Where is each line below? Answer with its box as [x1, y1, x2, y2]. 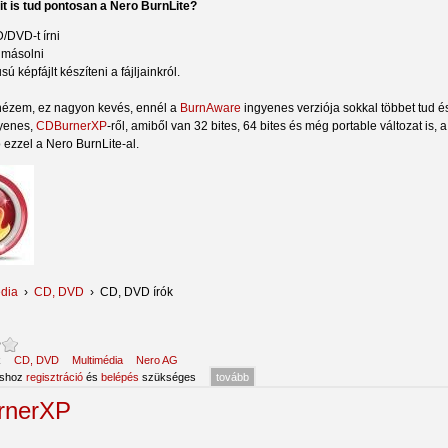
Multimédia [72, 353, 123, 366]
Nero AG [136, 353, 178, 366]
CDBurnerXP [36, 118, 107, 133]
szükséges [139, 370, 196, 383]
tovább [216, 370, 249, 383]
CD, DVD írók [100, 284, 173, 299]
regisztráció [26, 370, 83, 383]
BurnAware [180, 100, 241, 115]
